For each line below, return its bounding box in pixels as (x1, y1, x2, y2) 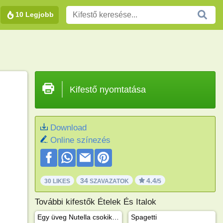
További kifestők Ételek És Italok (34, 197, 156, 207)
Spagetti (130, 213, 157, 221)
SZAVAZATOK (88, 177, 129, 185)
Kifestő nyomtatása (69, 85, 146, 95)
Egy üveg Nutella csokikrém (111, 213, 119, 221)
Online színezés (50, 135, 111, 145)
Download (50, 123, 87, 132)
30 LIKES (44, 177, 70, 185)
